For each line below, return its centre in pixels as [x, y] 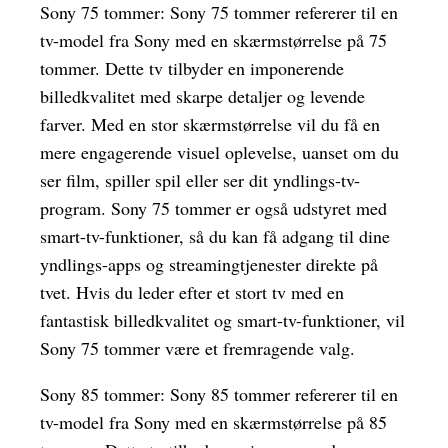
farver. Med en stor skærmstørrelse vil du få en [210, 124]
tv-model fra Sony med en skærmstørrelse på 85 [213, 422]
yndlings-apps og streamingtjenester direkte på [209, 264]
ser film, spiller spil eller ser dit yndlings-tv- [200, 180]
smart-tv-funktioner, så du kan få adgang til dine [215, 236]
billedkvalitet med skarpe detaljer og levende [202, 96]
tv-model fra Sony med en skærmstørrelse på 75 [213, 40]
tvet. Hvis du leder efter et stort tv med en [192, 292]
